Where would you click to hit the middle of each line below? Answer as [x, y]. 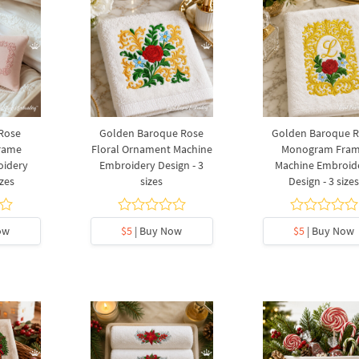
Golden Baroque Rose [152, 133]
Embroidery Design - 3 [152, 165]
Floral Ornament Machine [151, 149]
